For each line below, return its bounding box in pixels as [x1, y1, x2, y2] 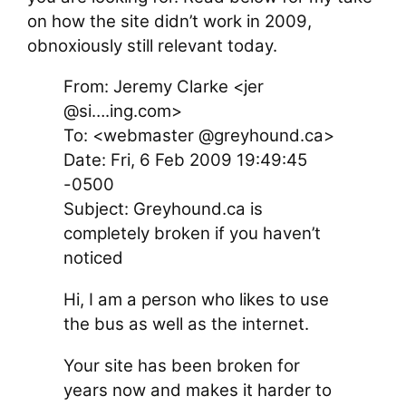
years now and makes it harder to [63, 379, 333, 401]
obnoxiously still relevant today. [27, 34, 278, 56]
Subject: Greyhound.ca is [63, 198, 264, 220]
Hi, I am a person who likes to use [63, 288, 330, 310]
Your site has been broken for [63, 354, 301, 376]
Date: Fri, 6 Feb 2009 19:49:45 [63, 150, 308, 171]
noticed [63, 247, 124, 269]
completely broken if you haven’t [63, 223, 322, 245]
